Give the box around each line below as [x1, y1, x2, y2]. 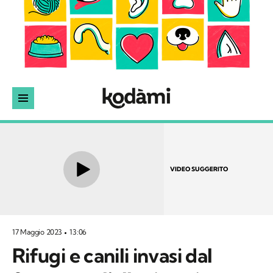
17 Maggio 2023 [12, 227, 64, 237]
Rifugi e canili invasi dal [12, 243, 213, 268]
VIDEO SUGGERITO [169, 165, 228, 173]
